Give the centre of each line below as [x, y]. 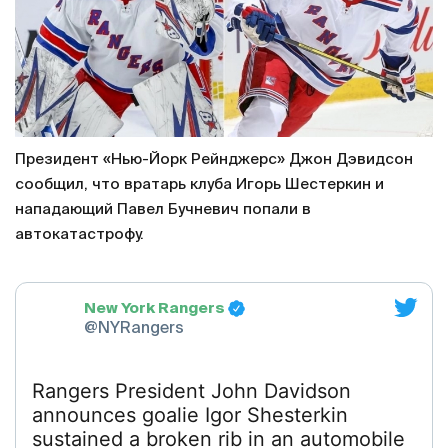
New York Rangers [154, 308]
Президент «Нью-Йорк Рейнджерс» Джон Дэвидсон [214, 160]
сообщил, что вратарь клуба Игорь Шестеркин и [199, 185]
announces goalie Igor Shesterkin [190, 415]
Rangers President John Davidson [191, 391]
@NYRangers [134, 328]
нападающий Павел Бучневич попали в [163, 210]
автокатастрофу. [79, 235]
